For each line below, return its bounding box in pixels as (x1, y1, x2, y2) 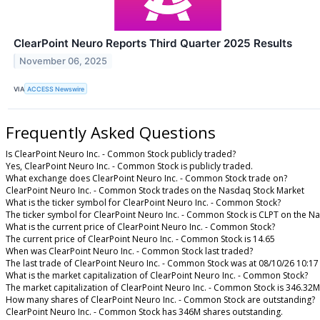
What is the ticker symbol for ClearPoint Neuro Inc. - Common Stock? (6, 196, 281, 209)
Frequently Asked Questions (6, 121, 216, 144)
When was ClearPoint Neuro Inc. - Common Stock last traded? (6, 245, 253, 258)
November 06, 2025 (19, 56, 108, 67)
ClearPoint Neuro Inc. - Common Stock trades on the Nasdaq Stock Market (6, 184, 304, 197)
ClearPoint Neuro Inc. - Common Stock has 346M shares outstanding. (6, 306, 283, 319)
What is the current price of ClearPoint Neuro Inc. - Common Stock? (6, 221, 275, 234)
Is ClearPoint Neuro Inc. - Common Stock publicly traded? (6, 148, 236, 161)
